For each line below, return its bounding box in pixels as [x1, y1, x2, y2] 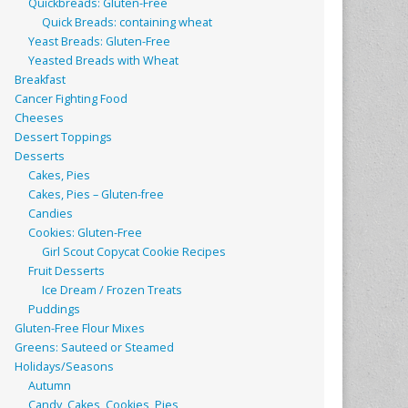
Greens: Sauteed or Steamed [15, 340, 175, 356]
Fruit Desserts [28, 263, 106, 280]
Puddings [28, 301, 81, 318]
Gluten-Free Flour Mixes [15, 321, 146, 337]
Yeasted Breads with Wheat [28, 53, 179, 69]
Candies [28, 206, 74, 222]
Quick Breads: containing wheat [42, 15, 213, 31]
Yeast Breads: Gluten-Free [28, 34, 171, 50]
